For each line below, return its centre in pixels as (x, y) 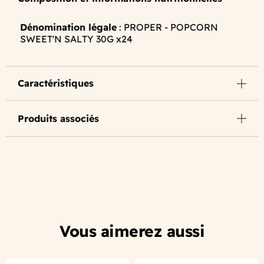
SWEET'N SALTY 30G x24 (76, 39)
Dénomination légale (68, 27)
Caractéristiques (56, 83)
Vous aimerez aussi (132, 231)
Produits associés (58, 119)
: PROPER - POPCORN (167, 27)
